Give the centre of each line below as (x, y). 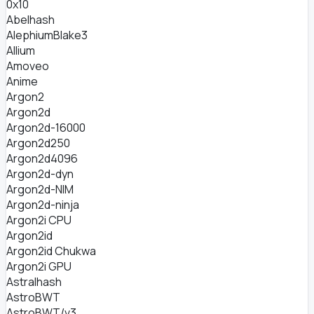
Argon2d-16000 (46, 128)
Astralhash (34, 282)
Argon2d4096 (42, 158)
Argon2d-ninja (43, 205)
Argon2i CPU (39, 220)
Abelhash (30, 20)
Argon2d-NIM (40, 189)
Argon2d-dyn (40, 174)
